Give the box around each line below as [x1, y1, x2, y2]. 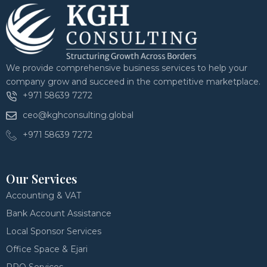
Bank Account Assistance [6, 208, 111, 219]
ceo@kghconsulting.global [22, 110, 133, 120]
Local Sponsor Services [6, 226, 101, 237]
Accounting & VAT [6, 190, 81, 201]
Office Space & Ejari [6, 244, 88, 254]
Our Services [6, 170, 77, 187]
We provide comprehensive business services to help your [6, 63, 247, 73]
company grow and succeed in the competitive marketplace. [6, 76, 260, 87]
